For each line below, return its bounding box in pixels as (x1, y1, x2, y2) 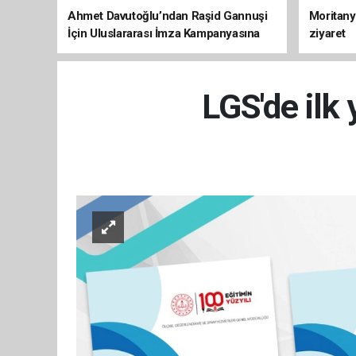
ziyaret (308, 25, 346, 41)
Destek (68, 43, 105, 58)
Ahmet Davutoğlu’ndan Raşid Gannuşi (68, 8, 268, 23)
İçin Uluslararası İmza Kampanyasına (68, 25, 260, 41)
